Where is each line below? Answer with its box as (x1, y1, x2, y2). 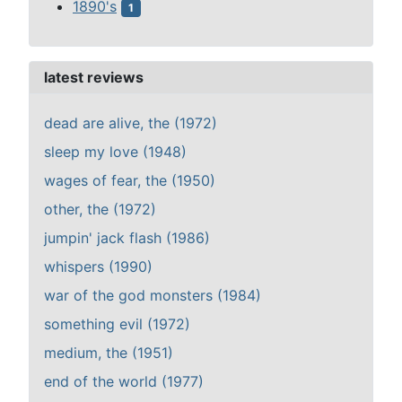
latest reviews (44, 68, 144, 87)
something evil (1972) (44, 315, 190, 334)
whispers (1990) (44, 258, 153, 276)
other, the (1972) (44, 200, 156, 219)
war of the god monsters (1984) (44, 286, 261, 305)
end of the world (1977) (44, 372, 204, 391)
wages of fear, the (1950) (44, 171, 215, 190)
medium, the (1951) (44, 344, 173, 363)
